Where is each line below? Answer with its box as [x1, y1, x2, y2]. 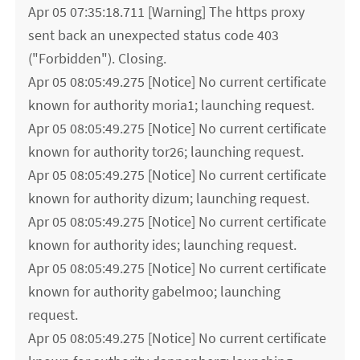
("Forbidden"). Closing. [28, 49, 167, 68]
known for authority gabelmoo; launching [28, 282, 281, 301]
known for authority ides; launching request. [28, 235, 297, 255]
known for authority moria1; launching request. [28, 96, 315, 115]
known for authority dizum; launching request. [28, 189, 310, 208]
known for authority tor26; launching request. [28, 142, 305, 162]
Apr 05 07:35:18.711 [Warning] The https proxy [28, 2, 305, 22]
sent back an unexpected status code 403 [28, 26, 280, 45]
